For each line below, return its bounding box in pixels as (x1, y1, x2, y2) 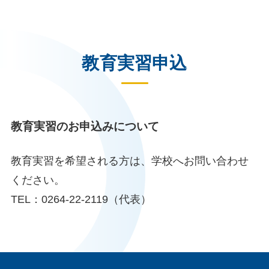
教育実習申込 (82, 53, 187, 73)
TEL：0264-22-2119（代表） (10, 193, 151, 205)
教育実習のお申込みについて (10, 119, 159, 133)
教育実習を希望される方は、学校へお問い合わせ (10, 154, 249, 167)
